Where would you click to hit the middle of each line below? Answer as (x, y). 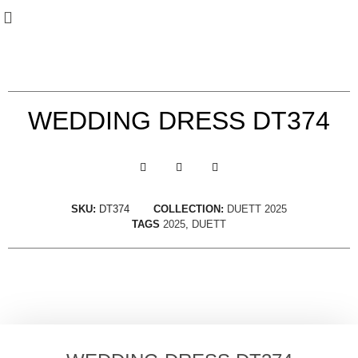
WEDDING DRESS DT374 (179, 121)
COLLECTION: (189, 209)
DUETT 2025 (257, 209)
